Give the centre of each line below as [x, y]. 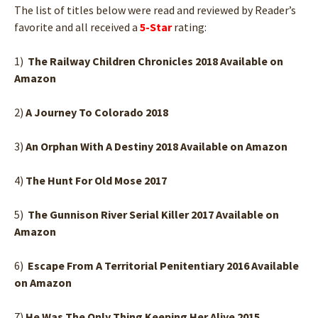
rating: [189, 27]
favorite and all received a [77, 27]
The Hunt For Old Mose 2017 [96, 180]
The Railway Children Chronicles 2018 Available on [155, 61]
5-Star [156, 27]
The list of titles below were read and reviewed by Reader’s [155, 10]
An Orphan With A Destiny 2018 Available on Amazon [157, 146]
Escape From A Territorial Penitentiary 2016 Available [163, 265]
